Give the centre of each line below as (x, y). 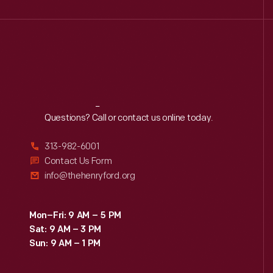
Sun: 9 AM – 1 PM (65, 244)
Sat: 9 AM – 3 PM (66, 230)
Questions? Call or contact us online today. (129, 118)
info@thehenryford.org (90, 176)
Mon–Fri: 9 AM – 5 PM (75, 216)
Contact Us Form (78, 161)
